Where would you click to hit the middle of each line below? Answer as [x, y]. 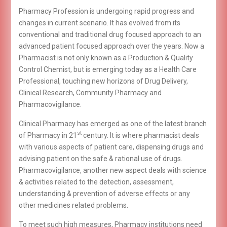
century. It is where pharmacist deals [140, 135]
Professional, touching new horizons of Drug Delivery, [103, 81]
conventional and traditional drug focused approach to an [110, 34]
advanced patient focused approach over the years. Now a [111, 46]
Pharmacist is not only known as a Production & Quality [106, 58]
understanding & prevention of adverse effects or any [104, 193]
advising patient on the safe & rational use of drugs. [100, 158]
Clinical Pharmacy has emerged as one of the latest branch [112, 123]
